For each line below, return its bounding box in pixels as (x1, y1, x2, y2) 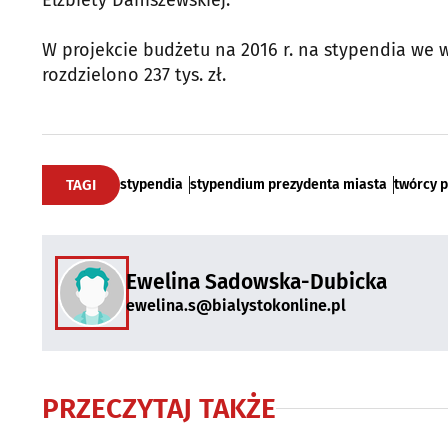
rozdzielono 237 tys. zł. (42, 63, 226, 86)
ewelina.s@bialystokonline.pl (126, 296, 346, 316)
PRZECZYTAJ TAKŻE (42, 391, 276, 425)
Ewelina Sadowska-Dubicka (126, 269, 387, 296)
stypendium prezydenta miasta (190, 175, 387, 193)
